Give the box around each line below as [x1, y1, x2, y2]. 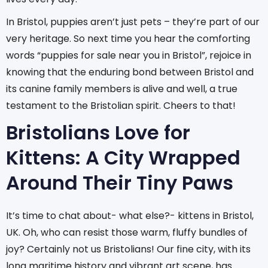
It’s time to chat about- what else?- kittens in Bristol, [6, 208, 254, 223]
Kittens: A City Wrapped [6, 144, 240, 171]
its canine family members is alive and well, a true [6, 81, 237, 96]
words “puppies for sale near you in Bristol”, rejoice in [6, 48, 251, 62]
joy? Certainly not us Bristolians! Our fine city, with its [6, 242, 251, 256]
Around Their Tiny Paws [6, 169, 233, 196]
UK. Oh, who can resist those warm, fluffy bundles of [6, 225, 248, 239]
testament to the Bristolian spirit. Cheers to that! [6, 98, 236, 112]
